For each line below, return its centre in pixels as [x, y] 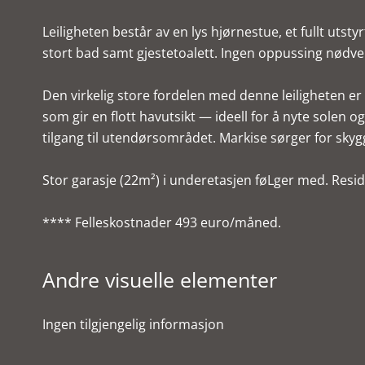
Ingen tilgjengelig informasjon [133, 324]
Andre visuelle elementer [160, 279]
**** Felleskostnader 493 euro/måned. [162, 222]
